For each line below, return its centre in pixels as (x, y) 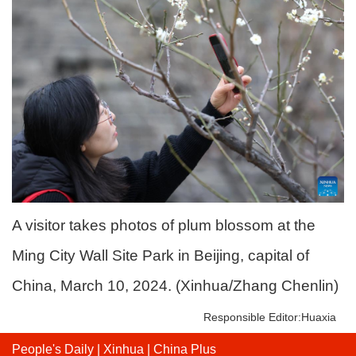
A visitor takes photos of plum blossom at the (164, 225)
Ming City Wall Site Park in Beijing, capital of (161, 255)
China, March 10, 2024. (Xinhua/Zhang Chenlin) (175, 285)
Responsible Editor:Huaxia (270, 317)
